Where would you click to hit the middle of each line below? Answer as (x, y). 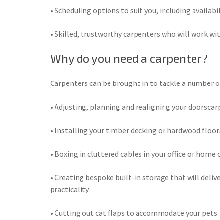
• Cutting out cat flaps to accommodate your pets (134, 212)
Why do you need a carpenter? (129, 58)
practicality (69, 189)
